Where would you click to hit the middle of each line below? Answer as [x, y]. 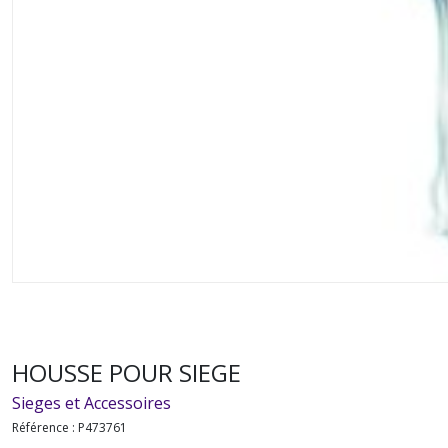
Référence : [45, 427]
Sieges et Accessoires [91, 403]
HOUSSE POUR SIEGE [126, 372]
